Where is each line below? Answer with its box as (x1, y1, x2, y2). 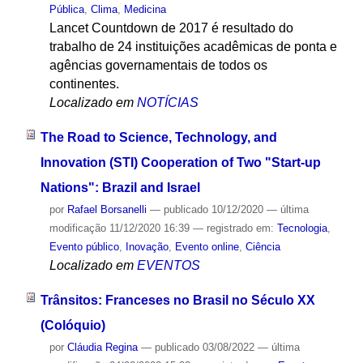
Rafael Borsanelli (66, 203, 147, 216)
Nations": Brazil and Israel (40, 181, 200, 195)
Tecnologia (276, 222, 327, 235)
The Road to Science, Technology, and (40, 130, 277, 145)
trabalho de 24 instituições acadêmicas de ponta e (49, 40, 337, 54)
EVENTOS (136, 258, 200, 273)
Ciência (245, 241, 280, 254)
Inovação (125, 241, 169, 254)
